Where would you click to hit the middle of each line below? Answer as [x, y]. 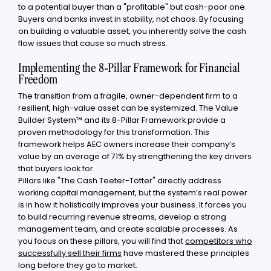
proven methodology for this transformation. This [114, 132]
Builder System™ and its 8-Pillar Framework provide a [122, 120]
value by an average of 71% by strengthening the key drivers [135, 157]
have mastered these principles [185, 253]
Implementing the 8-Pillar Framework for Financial [129, 67]
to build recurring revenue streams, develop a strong [122, 217]
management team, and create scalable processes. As [128, 229]
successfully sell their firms [70, 253]
